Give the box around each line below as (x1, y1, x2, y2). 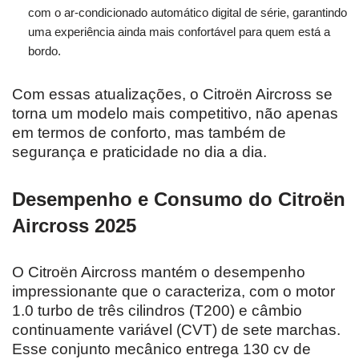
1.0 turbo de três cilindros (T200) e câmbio (12, 301, 302, 319)
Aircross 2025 (12, 214, 136, 236)
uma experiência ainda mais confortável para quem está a (28, 24, 330, 38)
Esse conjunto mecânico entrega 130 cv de (12, 340, 311, 357)
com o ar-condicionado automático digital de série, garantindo (28, 5, 347, 19)
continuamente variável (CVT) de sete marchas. (12, 321, 341, 338)
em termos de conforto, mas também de (12, 123, 286, 141)
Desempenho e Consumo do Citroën (12, 188, 345, 210)
